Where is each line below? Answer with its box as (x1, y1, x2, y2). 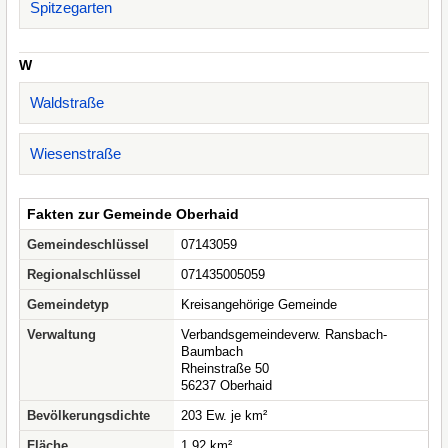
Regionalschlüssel (27, 267, 141, 282)
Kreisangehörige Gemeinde (181, 297, 337, 312)
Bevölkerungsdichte (27, 408, 150, 423)
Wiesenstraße (30, 145, 121, 162)
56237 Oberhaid (181, 378, 272, 393)
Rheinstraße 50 (181, 361, 269, 376)
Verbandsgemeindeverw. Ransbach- (181, 327, 387, 342)
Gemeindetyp (27, 297, 109, 312)
